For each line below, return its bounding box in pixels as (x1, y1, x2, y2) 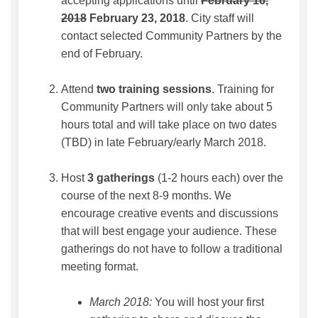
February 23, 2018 (87, 12, 185, 25)
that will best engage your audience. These (61, 225, 277, 238)
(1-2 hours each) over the (155, 172, 283, 185)
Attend (61, 83, 97, 96)
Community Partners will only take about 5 (61, 101, 273, 114)
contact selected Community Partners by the (61, 30, 282, 43)
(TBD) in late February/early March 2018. (61, 136, 266, 149)
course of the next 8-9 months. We (61, 190, 231, 202)
